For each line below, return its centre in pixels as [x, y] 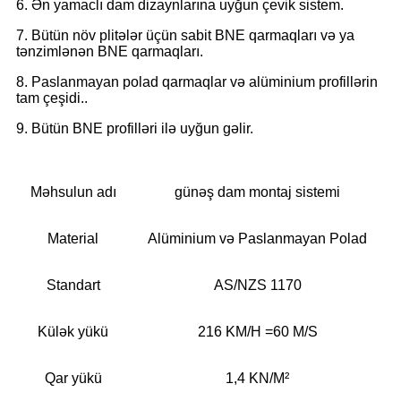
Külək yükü [73, 331]
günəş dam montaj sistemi [257, 192]
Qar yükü [73, 378]
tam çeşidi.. [52, 98]
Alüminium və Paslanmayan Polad [257, 238]
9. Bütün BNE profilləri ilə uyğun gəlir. [135, 128]
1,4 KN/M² [257, 378]
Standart [73, 285]
